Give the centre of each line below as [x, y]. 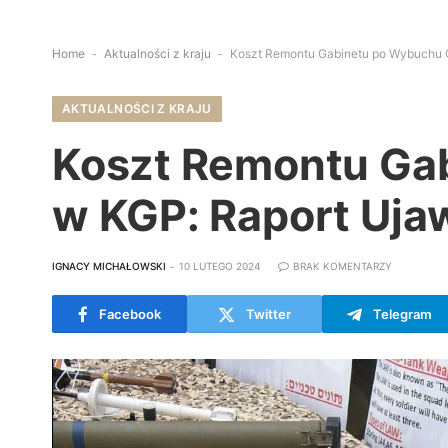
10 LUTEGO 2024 [219, 266]
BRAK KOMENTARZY [342, 266]
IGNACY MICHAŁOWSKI [109, 266]
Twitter [269, 313]
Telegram [403, 313]
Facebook [130, 313]
